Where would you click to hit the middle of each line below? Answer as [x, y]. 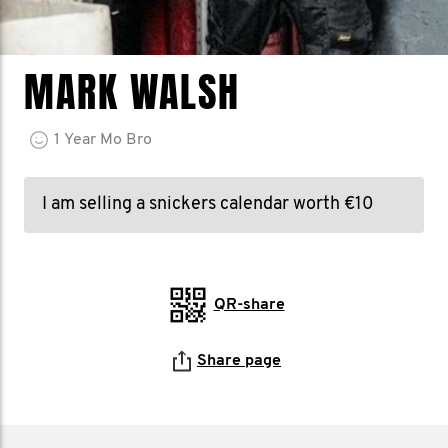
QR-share [249, 305]
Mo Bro [126, 140]
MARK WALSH [132, 92]
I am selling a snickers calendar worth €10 [208, 204]
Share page [239, 361]
